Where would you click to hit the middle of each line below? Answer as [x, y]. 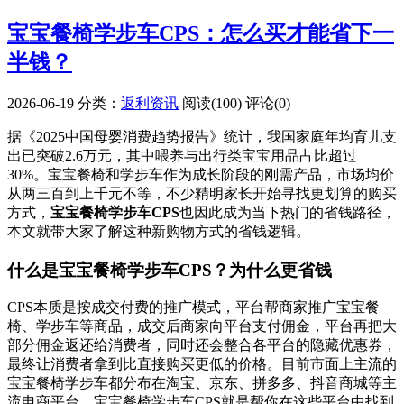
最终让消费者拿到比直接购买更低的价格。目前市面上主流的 [202, 364]
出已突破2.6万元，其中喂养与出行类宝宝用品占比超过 [182, 155]
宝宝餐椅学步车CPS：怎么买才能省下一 [201, 33]
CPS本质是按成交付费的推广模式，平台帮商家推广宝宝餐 [193, 308]
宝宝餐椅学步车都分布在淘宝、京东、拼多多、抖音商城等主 [202, 383]
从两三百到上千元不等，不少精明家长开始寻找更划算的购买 [202, 193]
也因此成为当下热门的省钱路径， [288, 212]
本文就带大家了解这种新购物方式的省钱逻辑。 [159, 231]
